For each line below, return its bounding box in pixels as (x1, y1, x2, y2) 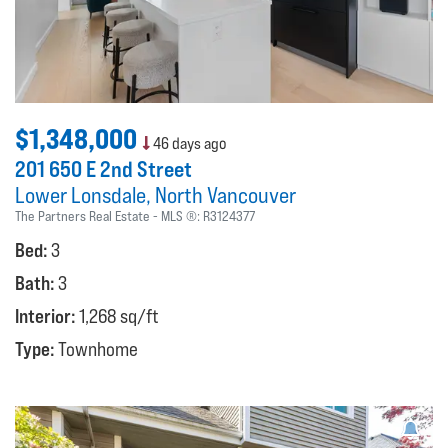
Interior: (15, 304, 79, 327)
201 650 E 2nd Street (15, 155, 192, 182)
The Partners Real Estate (15, 207, 150, 224)
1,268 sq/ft (79, 304, 159, 327)
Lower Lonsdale (15, 181, 146, 208)
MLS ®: (161, 207, 203, 224)
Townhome (58, 337, 138, 360)
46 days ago (150, 133, 226, 153)
